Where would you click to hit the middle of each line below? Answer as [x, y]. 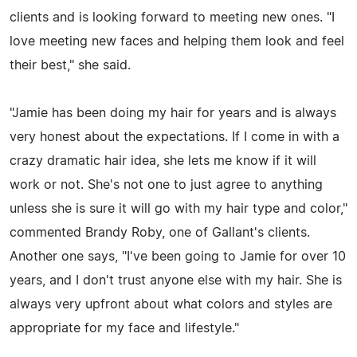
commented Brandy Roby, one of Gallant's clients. [160, 232]
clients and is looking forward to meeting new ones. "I [172, 17]
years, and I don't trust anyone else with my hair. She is [176, 280]
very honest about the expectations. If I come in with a [175, 137]
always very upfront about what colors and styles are [171, 304]
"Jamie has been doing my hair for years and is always [173, 113]
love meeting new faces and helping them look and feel [177, 41]
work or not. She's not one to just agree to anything [166, 184]
